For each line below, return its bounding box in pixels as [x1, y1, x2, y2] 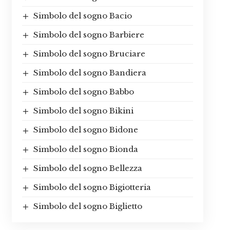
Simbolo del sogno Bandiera [33, 68, 146, 78]
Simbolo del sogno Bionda [33, 144, 138, 154]
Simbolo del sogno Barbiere [33, 30, 144, 40]
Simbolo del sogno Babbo [33, 87, 134, 97]
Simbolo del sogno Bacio [33, 11, 132, 21]
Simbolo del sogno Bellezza [33, 163, 142, 173]
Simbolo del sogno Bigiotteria [33, 182, 151, 192]
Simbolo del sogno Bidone [33, 125, 138, 135]
